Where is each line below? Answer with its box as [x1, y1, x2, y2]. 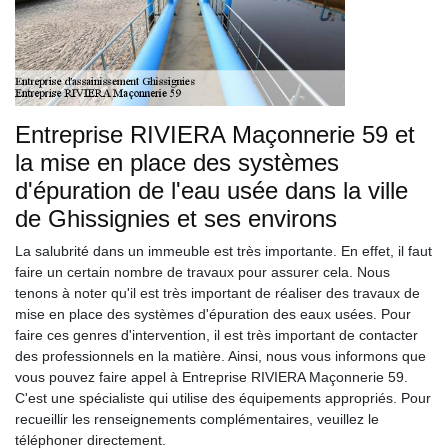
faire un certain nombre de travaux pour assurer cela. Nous [15, 264, 390, 280]
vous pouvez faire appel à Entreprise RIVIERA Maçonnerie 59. [15, 369, 408, 385]
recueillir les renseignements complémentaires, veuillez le [15, 411, 379, 427]
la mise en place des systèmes [15, 149, 339, 176]
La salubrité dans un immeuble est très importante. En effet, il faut [15, 243, 432, 259]
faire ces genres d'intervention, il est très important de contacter [15, 327, 418, 343]
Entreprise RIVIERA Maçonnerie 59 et [15, 121, 415, 148]
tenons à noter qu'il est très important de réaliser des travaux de [15, 285, 420, 301]
